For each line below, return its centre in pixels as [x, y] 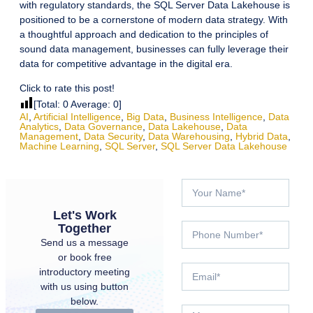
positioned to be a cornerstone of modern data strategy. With [154, 20]
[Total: [48, 104]
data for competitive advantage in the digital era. [126, 64]
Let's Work [85, 216]
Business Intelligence [216, 117]
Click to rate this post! [67, 88]
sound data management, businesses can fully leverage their [154, 49]
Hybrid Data [262, 137]
